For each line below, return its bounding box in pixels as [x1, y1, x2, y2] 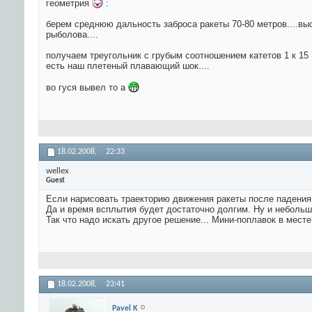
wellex [46, 166, 69, 175]
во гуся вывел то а [46, 82, 128, 93]
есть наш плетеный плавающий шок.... [46, 61, 210, 72]
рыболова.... [46, 29, 98, 40]
